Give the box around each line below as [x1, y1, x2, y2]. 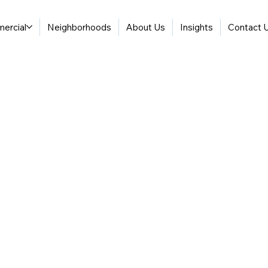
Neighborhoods [47, 21, 112, 33]
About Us [126, 21, 166, 33]
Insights [180, 21, 214, 33]
